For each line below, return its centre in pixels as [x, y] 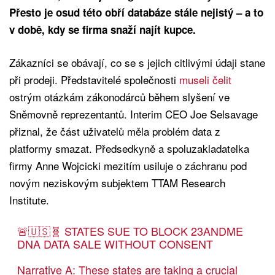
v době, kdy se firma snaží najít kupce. [103, 30]
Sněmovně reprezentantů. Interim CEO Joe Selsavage [134, 114]
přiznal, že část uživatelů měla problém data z [115, 131]
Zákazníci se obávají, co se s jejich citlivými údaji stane [137, 63]
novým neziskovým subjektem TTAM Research [117, 183]
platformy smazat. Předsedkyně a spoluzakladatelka [129, 149]
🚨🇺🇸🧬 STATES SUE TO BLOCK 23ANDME [130, 231]
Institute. [29, 200]
